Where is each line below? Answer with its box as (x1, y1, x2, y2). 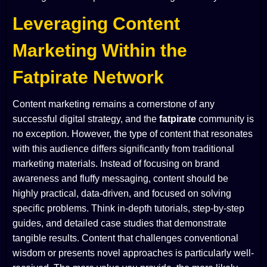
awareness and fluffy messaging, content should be (13, 173, 228, 184)
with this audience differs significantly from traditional (13, 144, 234, 154)
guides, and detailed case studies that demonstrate (13, 218, 226, 229)
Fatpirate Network (13, 67, 164, 88)
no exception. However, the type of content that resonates (13, 129, 253, 139)
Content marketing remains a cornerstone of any (13, 99, 215, 110)
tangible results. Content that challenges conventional (13, 233, 238, 244)
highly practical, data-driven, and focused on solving (13, 188, 231, 199)
